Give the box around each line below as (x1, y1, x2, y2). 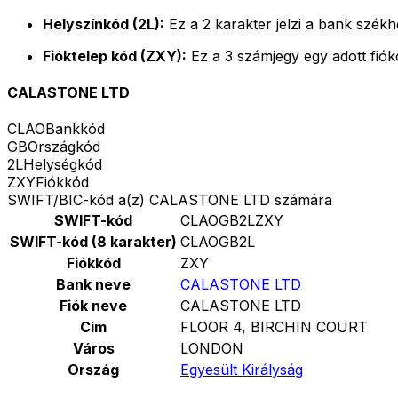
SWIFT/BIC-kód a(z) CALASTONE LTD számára (7, 191, 332, 210)
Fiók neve (60, 297, 127, 315)
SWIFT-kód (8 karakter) (10, 233, 177, 251)
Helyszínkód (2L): (43, 14, 164, 33)
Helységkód (23, 155, 102, 174)
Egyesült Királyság (180, 361, 303, 379)
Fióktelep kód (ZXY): (43, 46, 187, 65)
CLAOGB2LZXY (180, 211, 283, 230)
